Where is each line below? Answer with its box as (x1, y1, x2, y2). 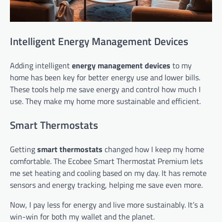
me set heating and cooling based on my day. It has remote (10, 166, 207, 179)
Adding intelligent (10, 59, 72, 72)
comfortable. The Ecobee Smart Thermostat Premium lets (10, 155, 203, 167)
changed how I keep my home (103, 143, 204, 155)
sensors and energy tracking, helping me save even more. (10, 178, 203, 191)
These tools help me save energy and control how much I (10, 83, 201, 96)
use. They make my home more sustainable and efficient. (10, 95, 201, 108)
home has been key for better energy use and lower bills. (10, 71, 200, 84)
